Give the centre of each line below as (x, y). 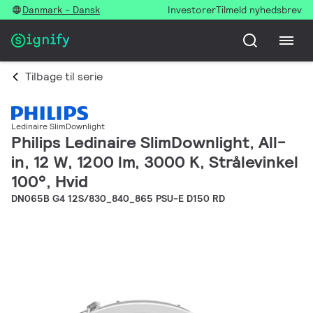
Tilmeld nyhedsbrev (259, 10)
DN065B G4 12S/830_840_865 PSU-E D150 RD (118, 199)
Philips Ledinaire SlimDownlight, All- (148, 143)
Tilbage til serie (64, 77)
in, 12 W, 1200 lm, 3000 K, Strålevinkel (155, 162)
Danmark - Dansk (61, 10)
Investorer (192, 10)
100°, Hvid (50, 182)
